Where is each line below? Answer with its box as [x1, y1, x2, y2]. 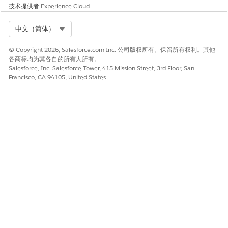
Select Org [65, 24, 97, 33]
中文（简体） [15, 24, 55, 33]
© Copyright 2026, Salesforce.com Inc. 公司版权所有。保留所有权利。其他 [9, 45, 215, 54]
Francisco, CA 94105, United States [9, 73, 106, 81]
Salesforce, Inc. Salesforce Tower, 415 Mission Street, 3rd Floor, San [9, 64, 194, 72]
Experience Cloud [41, 2, 90, 10]
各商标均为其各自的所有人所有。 [9, 54, 100, 63]
